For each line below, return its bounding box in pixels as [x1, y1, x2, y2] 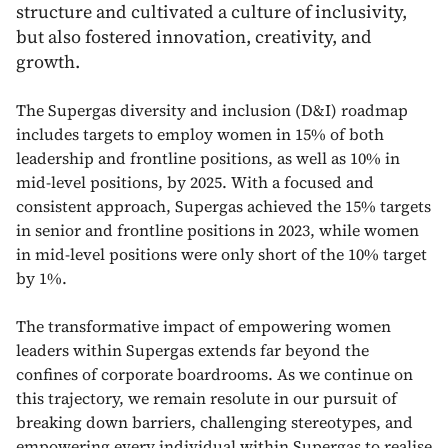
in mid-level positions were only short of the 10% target [16, 242, 427, 265]
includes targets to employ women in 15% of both [16, 122, 384, 145]
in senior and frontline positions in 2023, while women [16, 218, 419, 241]
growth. [16, 48, 80, 74]
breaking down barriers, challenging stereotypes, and [16, 410, 413, 433]
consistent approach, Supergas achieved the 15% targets [16, 194, 431, 217]
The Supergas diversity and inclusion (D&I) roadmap [16, 98, 408, 121]
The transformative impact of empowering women [16, 314, 391, 337]
